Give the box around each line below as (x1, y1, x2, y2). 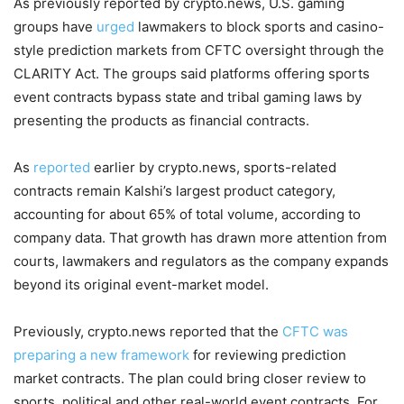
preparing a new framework (14, 345, 189, 363)
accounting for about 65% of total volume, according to (14, 205, 361, 223)
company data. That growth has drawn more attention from (14, 228, 387, 246)
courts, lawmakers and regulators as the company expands (14, 252, 389, 270)
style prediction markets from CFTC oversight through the (14, 41, 384, 59)
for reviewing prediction (189, 345, 346, 363)
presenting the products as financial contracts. (14, 111, 309, 129)
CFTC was (282, 322, 348, 340)
